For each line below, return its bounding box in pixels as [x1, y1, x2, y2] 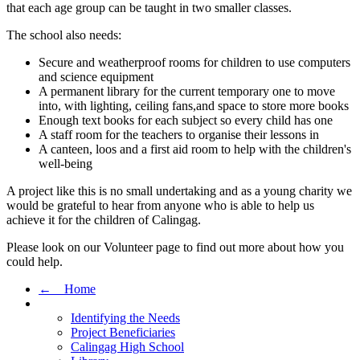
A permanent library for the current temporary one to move [39, 84, 335, 99]
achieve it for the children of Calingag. [6, 213, 201, 227]
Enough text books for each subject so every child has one [39, 113, 333, 128]
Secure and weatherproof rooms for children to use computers [39, 55, 350, 70]
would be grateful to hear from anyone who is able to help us [6, 198, 314, 213]
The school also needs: [6, 28, 121, 43]
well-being [39, 157, 92, 171]
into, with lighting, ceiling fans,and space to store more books [39, 99, 349, 113]
